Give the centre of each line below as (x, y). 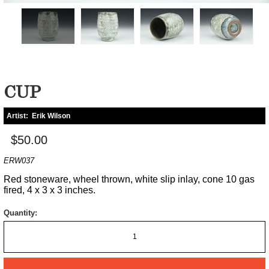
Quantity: (20, 213)
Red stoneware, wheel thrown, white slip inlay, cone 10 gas (129, 179)
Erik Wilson (51, 116)
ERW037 (19, 160)
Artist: (19, 116)
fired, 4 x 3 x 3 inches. (50, 190)
